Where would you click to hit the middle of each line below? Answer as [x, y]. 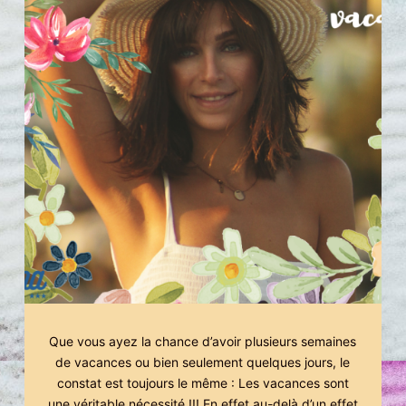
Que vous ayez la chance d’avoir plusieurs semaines [203, 341]
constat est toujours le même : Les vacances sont [203, 382]
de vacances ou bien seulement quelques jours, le [203, 362]
